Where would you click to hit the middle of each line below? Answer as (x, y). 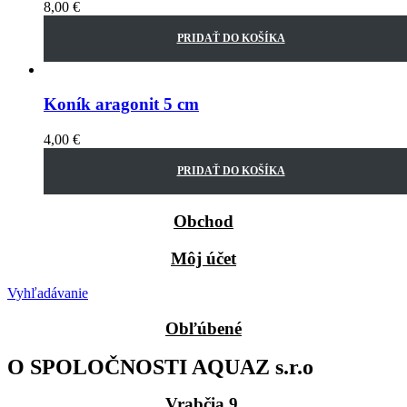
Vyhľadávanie (48, 293)
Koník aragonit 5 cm (121, 104)
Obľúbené (203, 329)
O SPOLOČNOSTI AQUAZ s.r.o (160, 367)
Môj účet (203, 258)
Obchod (203, 221)
